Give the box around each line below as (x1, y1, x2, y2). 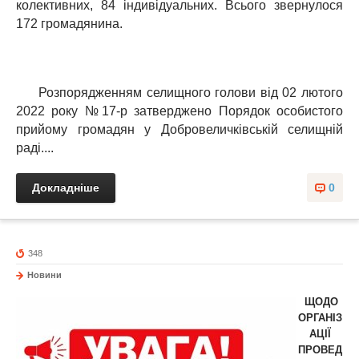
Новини (27, 270, 62, 280)
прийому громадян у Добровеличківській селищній (16, 123, 343, 137)
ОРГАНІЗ (297, 312, 342, 325)
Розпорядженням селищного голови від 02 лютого (16, 86, 343, 100)
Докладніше (32, 181, 99, 195)
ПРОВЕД (297, 344, 342, 357)
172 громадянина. (16, 17, 123, 31)
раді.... (16, 141, 54, 155)
